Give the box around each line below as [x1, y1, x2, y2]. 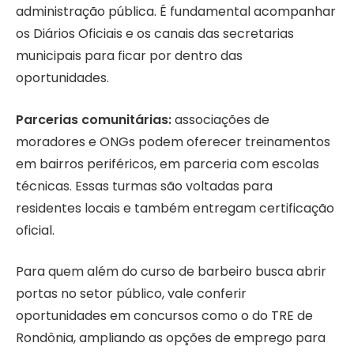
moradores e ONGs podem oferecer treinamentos [16, 132, 330, 151]
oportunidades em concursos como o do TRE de [16, 307, 313, 326]
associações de [171, 110, 269, 129]
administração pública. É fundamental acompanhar [16, 2, 336, 21]
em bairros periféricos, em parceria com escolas [16, 154, 319, 173]
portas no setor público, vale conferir [16, 284, 247, 303]
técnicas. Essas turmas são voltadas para [16, 176, 273, 195]
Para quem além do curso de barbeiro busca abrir [16, 262, 326, 281]
